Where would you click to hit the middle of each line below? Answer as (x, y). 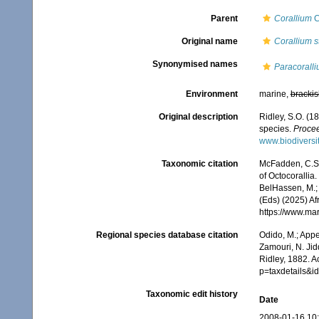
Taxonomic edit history (192, 294)
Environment (211, 94)
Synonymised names (195, 64)
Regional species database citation (167, 235)
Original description (198, 117)
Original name (209, 41)
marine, (274, 94)
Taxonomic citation (199, 164)
